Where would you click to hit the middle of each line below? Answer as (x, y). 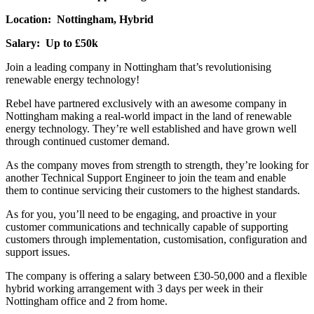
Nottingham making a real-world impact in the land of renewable (149, 116)
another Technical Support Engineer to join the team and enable (146, 177)
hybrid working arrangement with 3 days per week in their (134, 288)
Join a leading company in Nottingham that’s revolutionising (138, 67)
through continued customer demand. (88, 141)
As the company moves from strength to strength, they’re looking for (157, 165)
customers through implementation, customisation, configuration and (156, 239)
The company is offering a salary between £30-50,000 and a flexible (156, 275)
